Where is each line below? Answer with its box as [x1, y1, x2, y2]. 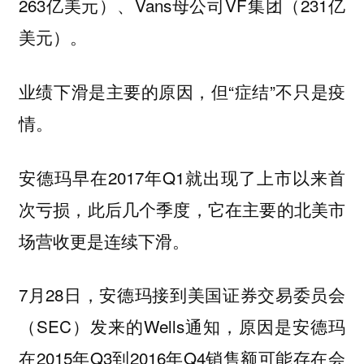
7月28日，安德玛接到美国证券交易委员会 [18, 282, 346, 307]
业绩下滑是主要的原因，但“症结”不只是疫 [18, 78, 346, 103]
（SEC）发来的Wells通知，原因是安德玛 [18, 314, 346, 339]
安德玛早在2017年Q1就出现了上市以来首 [18, 164, 346, 189]
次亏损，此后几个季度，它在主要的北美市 [18, 196, 346, 221]
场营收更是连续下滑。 [18, 227, 189, 253]
